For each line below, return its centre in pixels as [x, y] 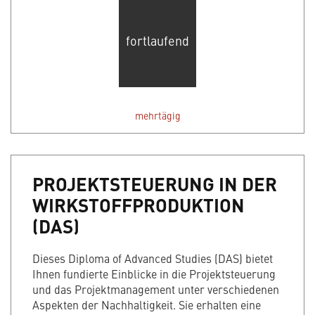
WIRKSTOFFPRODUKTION [139, 205]
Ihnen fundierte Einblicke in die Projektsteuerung [154, 274]
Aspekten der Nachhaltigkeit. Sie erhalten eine [147, 305]
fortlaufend [157, 40]
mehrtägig [157, 116]
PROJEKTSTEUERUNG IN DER [155, 184]
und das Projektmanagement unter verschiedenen [156, 289]
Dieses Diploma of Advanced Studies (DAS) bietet [153, 258]
